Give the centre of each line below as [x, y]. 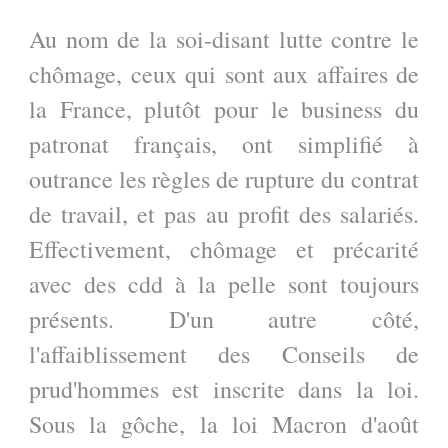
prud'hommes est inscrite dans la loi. [224, 388]
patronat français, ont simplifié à [224, 143]
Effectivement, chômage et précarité [224, 248]
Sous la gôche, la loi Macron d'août [224, 423]
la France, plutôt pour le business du [224, 108]
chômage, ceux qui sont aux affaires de [224, 73]
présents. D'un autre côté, [224, 318]
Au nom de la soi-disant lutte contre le [224, 38]
